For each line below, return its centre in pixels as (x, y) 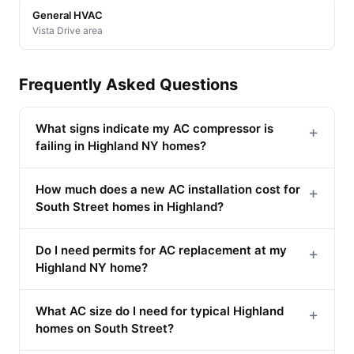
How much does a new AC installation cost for (168, 189)
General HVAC (68, 15)
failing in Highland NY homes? (121, 145)
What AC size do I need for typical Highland (160, 311)
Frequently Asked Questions (128, 84)
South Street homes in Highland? (130, 206)
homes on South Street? (105, 328)
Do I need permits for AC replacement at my (161, 250)
